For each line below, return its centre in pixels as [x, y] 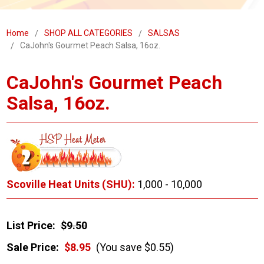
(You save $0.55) [133, 247]
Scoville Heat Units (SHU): [70, 184]
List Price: [31, 226]
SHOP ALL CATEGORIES [88, 33]
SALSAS [164, 33]
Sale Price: [32, 247]
